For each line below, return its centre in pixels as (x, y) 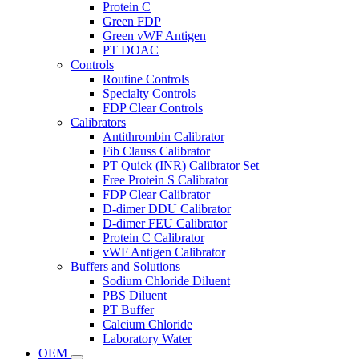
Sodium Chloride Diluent (166, 280)
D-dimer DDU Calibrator (167, 208)
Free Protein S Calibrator (165, 179)
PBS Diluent (135, 295)
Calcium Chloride (147, 324)
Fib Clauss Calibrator (156, 151)
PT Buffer (128, 309)
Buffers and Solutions (125, 266)
